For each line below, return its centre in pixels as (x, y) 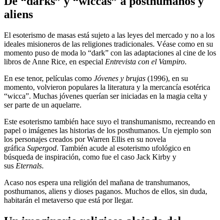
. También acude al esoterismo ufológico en (124, 148)
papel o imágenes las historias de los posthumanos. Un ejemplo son (108, 130)
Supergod (42, 148)
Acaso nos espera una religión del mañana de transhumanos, (97, 182)
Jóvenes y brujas (120, 78)
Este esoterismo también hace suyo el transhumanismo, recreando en (110, 121)
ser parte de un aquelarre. (43, 105)
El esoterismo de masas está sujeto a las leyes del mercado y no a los (109, 35)
